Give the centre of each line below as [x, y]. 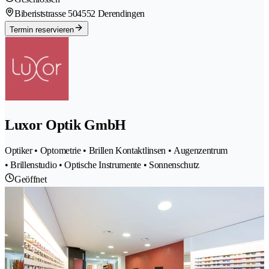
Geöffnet [31, 180]
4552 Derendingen [111, 13]
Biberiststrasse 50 [46, 13]
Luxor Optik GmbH [65, 125]
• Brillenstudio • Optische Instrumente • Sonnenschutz [102, 165]
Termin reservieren [42, 29]
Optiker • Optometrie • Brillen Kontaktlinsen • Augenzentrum [116, 151]
